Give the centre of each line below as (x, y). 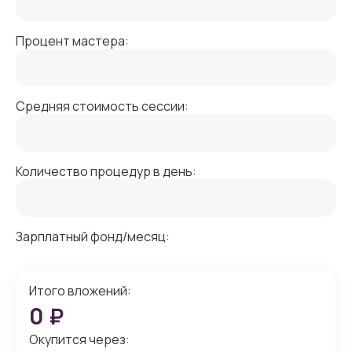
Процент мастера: (72, 41)
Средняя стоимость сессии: (102, 106)
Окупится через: (79, 339)
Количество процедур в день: (106, 171)
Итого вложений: (80, 291)
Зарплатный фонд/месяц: (93, 236)
